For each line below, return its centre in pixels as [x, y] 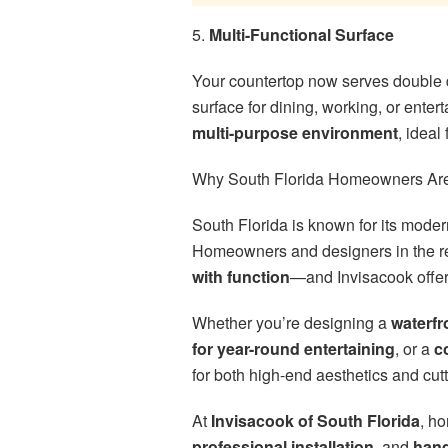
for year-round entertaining [293, 349]
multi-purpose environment [295, 133]
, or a [414, 349]
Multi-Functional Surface [301, 35]
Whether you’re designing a [291, 323]
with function [241, 277]
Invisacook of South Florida [315, 421]
